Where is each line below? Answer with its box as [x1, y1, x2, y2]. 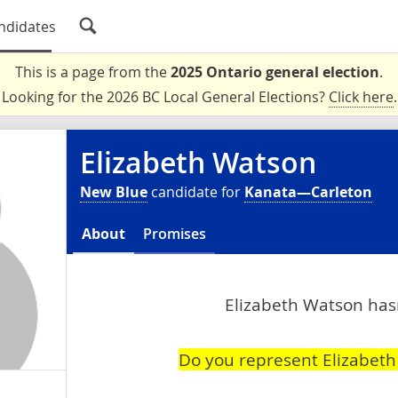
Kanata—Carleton [244, 182, 372, 202]
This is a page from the [15, 62, 171, 82]
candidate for [147, 182, 244, 202]
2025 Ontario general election [171, 62, 379, 82]
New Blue [80, 182, 147, 202]
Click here [328, 87, 394, 107]
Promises [143, 224, 206, 243]
